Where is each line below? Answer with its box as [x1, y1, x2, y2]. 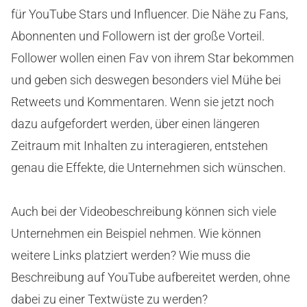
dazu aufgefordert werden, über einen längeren [11, 116, 260, 132]
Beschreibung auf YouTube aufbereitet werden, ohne [11, 270, 290, 285]
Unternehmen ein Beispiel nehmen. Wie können [11, 226, 261, 241]
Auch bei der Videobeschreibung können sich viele [11, 204, 276, 219]
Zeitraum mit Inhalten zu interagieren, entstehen [11, 138, 268, 153]
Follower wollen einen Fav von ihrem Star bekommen [11, 51, 294, 66]
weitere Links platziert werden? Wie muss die [11, 248, 250, 263]
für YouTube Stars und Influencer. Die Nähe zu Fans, [11, 7, 288, 22]
